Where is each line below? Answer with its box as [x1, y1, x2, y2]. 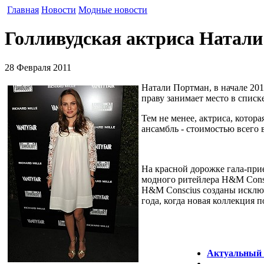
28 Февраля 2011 [5, 62, 71, 72]
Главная [7, 5, 39, 15]
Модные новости [78, 5, 147, 15]
